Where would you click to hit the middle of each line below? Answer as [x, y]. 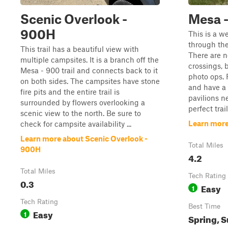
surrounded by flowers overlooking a [83, 102]
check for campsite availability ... [76, 124]
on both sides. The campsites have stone [90, 81]
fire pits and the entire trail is [70, 92]
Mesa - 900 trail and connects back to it [89, 70]
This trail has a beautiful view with [80, 49]
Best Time [204, 206]
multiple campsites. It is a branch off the [90, 60]
